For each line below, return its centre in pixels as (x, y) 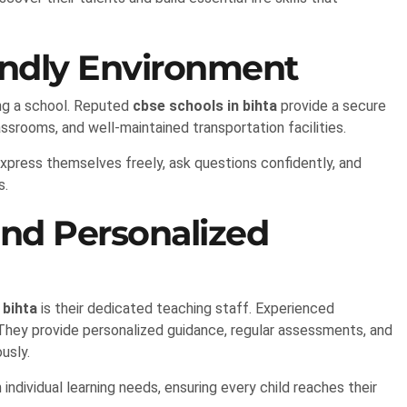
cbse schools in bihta (205, 106)
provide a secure (332, 106)
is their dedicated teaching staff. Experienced (186, 309)
